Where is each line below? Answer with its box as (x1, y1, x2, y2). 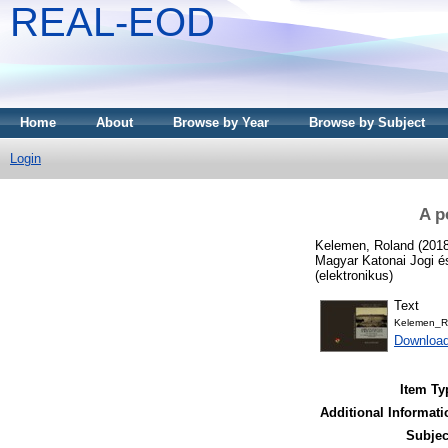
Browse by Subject (309, 115, 425, 130)
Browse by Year (173, 115, 269, 130)
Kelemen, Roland (315, 237, 414, 253)
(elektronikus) (315, 267, 393, 283)
